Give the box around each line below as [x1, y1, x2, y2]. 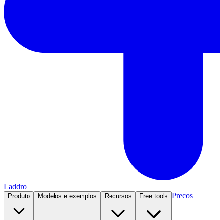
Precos [172, 191, 192, 200]
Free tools [139, 192, 168, 200]
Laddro [4, 182, 27, 191]
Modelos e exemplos [38, 192, 97, 200]
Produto [8, 192, 30, 200]
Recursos [105, 192, 132, 200]
